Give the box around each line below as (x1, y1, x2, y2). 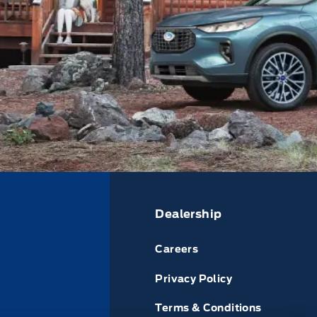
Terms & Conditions (155, 301, 262, 313)
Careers (155, 243, 199, 255)
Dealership (155, 207, 222, 221)
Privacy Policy (155, 272, 233, 284)
